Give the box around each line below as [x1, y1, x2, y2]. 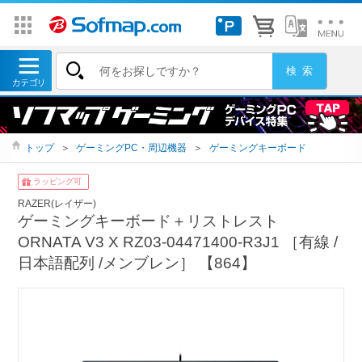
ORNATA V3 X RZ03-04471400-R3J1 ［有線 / [18, 233, 339, 250]
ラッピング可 [33, 177, 82, 187]
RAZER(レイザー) [18, 197, 97, 209]
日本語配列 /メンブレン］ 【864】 [18, 254, 257, 271]
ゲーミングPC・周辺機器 [76, 142, 187, 154]
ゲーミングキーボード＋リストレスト [18, 212, 280, 229]
